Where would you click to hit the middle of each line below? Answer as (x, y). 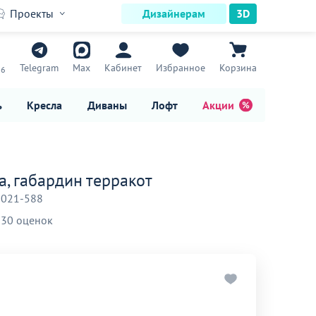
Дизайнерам (174, 13)
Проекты (32, 13)
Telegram (39, 68)
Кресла (45, 105)
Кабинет (123, 68)
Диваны (107, 105)
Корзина (238, 68)
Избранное (181, 68)
